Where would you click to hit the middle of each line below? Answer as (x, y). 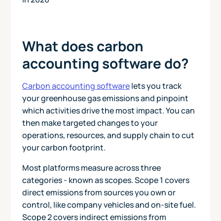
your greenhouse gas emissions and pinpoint (105, 98)
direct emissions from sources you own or (99, 192)
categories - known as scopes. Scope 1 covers (106, 180)
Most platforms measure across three (91, 167)
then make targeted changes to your (90, 123)
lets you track (155, 86)
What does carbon (83, 46)
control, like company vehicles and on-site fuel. (109, 204)
